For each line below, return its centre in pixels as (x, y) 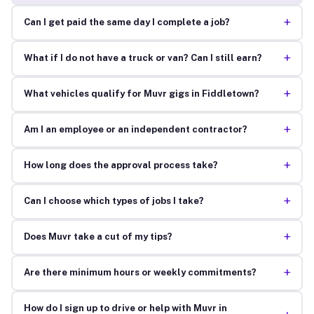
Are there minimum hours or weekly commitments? (140, 273)
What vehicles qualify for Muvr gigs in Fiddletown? (141, 94)
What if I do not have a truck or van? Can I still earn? (143, 58)
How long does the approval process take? (121, 165)
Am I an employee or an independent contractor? (135, 130)
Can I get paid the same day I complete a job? (127, 22)
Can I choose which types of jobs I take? (114, 201)
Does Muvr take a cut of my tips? (98, 237)
